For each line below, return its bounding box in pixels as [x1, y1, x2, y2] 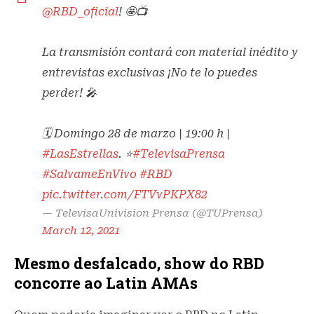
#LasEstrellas [42, 146, 118, 161]
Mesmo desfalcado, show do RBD [14, 252, 264, 273]
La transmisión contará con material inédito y [42, 45, 298, 59]
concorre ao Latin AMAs [14, 272, 198, 293]
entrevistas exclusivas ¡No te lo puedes [42, 65, 257, 79]
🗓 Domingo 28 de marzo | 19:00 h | [42, 126, 230, 140]
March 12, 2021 [42, 224, 120, 237]
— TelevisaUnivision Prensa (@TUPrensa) [42, 206, 263, 219]
